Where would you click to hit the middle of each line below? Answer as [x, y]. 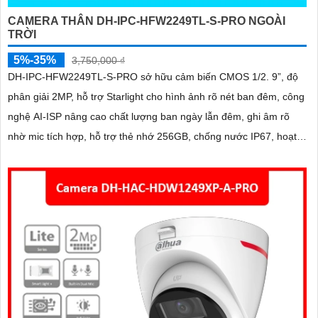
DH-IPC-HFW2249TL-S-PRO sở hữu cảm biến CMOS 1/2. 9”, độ [153, 77]
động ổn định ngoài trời [60, 157]
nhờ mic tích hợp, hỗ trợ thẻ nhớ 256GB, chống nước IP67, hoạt [152, 137]
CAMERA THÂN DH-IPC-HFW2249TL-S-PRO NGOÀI [147, 21]
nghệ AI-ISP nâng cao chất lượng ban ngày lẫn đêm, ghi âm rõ [149, 117]
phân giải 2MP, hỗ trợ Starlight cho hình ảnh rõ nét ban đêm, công [156, 97]
